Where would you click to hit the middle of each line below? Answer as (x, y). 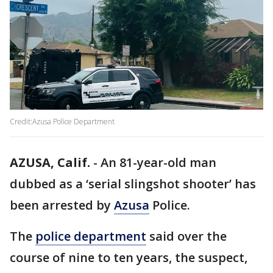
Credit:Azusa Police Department (62, 122)
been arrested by (62, 205)
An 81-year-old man (158, 163)
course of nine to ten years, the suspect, (129, 258)
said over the (186, 236)
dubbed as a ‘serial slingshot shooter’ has (133, 184)
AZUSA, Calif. (50, 163)
